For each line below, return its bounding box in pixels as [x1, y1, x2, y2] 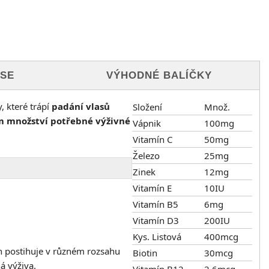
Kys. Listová [133, 231, 181, 243]
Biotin [133, 247, 157, 259]
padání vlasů [52, 100, 110, 113]
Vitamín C [133, 133, 172, 146]
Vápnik [133, 117, 161, 130]
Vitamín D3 [133, 214, 179, 227]
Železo [133, 150, 160, 162]
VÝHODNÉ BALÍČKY [106, 70, 213, 82]
